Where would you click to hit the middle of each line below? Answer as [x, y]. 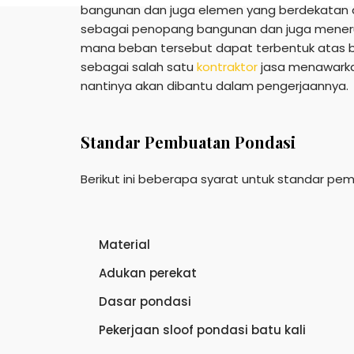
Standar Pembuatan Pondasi [188, 142]
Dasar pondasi [145, 301]
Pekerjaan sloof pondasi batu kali [202, 330]
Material [124, 245]
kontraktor [227, 67]
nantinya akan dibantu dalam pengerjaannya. [215, 86]
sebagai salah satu [139, 67]
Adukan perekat [147, 273]
